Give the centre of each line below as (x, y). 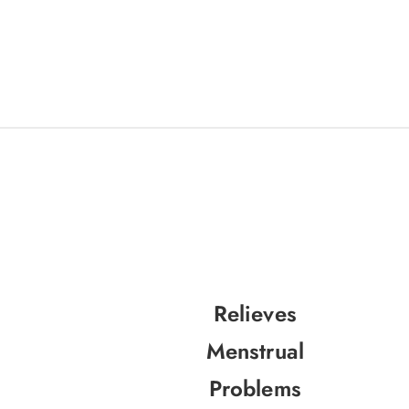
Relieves (255, 314)
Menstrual (255, 351)
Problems (255, 389)
